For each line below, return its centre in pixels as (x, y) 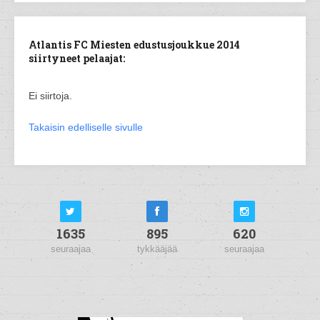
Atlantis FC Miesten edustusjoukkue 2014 (134, 45)
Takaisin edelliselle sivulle (86, 127)
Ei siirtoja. (50, 96)
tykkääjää (157, 249)
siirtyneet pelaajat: (77, 58)
